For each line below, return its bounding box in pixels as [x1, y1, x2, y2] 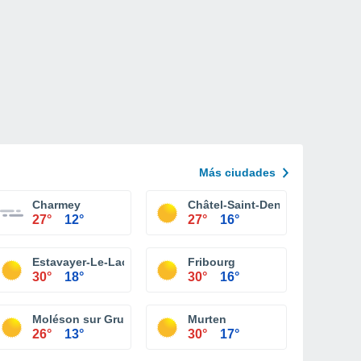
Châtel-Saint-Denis [188, 198, 291, 211]
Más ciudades [199, 166, 276, 179]
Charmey [32, 198, 81, 211]
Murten [188, 313, 226, 326]
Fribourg [188, 255, 235, 268]
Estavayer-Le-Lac [32, 255, 128, 268]
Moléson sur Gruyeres [32, 313, 154, 326]
